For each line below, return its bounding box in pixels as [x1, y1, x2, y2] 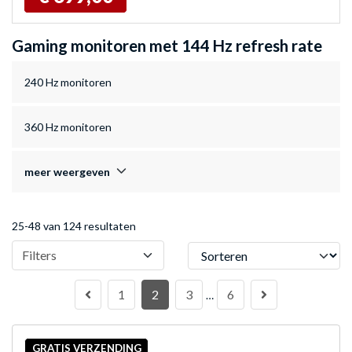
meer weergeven [24, 165, 110, 179]
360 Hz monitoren [24, 120, 112, 134]
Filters [22, 247, 57, 263]
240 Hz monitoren [24, 75, 112, 90]
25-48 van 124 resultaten [12, 219, 136, 233]
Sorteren [187, 242, 231, 256]
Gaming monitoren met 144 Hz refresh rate [12, 36, 322, 56]
